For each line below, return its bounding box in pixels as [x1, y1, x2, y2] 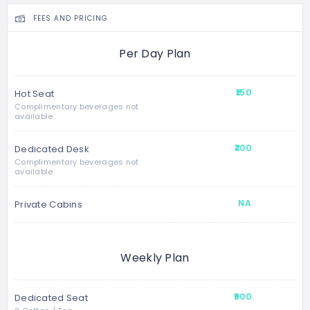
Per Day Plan [119, 46, 191, 62]
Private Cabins [15, 198, 82, 212]
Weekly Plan [120, 250, 190, 266]
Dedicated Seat [15, 291, 88, 305]
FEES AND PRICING [33, 13, 108, 24]
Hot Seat [15, 87, 55, 101]
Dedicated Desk [15, 143, 89, 156]
